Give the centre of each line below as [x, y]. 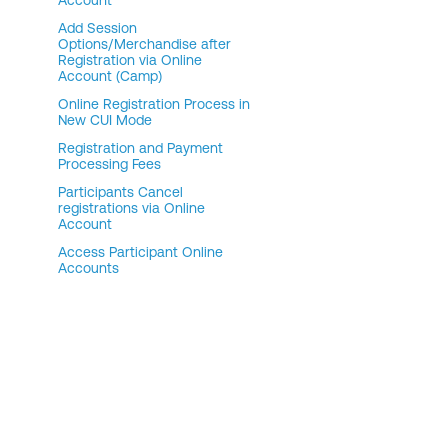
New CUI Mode [105, 120]
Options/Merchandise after [144, 44]
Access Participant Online [140, 252]
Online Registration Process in [154, 104]
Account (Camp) [110, 76]
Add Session [97, 28]
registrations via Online [131, 208]
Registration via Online [130, 60]
